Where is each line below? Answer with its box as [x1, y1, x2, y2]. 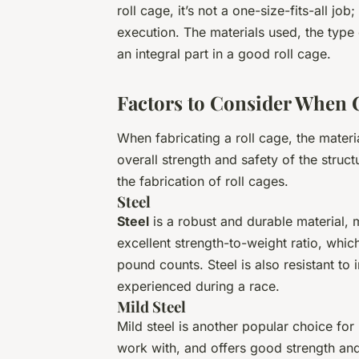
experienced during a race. [117, 277, 280, 294]
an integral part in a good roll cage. [117, 45, 331, 62]
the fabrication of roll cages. [117, 172, 288, 189]
